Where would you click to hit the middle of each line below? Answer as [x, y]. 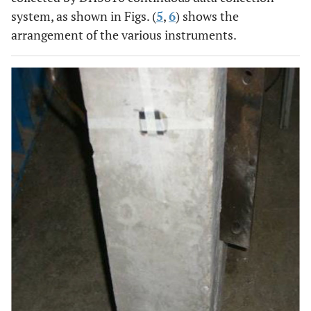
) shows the [207, 16]
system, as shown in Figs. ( [84, 16]
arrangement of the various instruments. [124, 34]
